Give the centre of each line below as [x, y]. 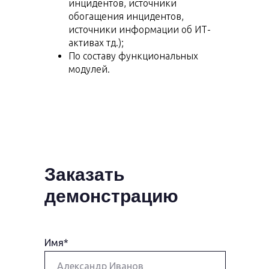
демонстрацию [111, 196]
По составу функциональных [133, 56]
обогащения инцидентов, [126, 16]
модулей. [89, 69]
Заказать [84, 174]
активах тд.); [96, 43]
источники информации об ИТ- [140, 29]
